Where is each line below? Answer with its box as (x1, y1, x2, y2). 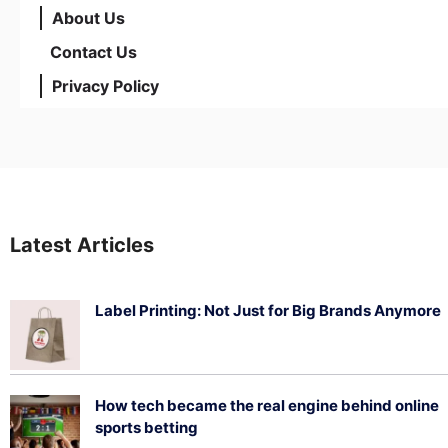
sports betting (95, 418, 198, 438)
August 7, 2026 (95, 328, 189, 345)
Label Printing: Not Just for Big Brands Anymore (95, 301, 441, 321)
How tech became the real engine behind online (95, 396, 439, 416)
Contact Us (50, 42, 137, 63)
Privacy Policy (52, 76, 159, 97)
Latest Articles (10, 233, 154, 258)
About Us (52, 8, 125, 29)
